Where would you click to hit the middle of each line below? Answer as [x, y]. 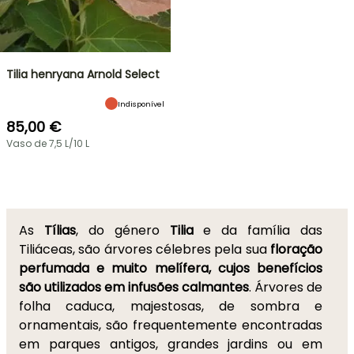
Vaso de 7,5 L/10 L [48, 143]
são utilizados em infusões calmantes [134, 287]
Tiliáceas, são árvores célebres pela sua [145, 249]
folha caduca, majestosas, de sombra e [171, 306]
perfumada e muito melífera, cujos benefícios [171, 268]
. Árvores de [286, 287]
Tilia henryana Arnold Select [83, 74]
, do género [122, 230]
